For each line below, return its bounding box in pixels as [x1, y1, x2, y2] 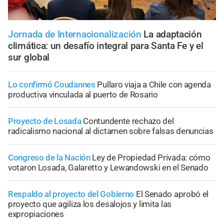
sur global [8, 51, 49, 63]
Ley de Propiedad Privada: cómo [92, 152, 210, 163]
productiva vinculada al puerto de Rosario [8, 89, 158, 100]
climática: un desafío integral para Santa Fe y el [8, 40, 203, 52]
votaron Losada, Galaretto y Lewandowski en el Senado [8, 162, 208, 173]
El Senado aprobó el [135, 189, 209, 199]
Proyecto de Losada [8, 116, 81, 126]
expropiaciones [8, 209, 64, 219]
